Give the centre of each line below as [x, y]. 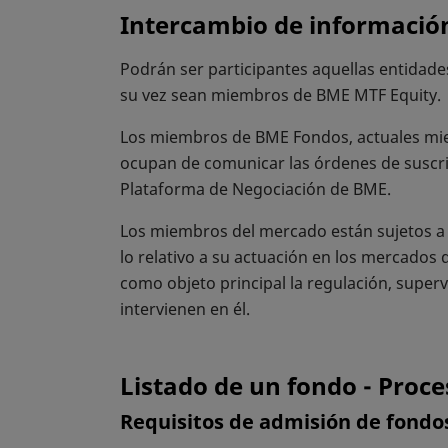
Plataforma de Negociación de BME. [255, 188]
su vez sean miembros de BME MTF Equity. [282, 94]
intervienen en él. [185, 308]
